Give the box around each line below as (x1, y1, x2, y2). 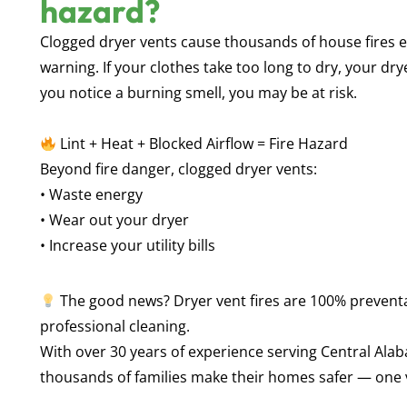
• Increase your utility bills (40, 235, 215, 256)
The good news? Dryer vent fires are (56, 291, 311, 312)
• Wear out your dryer (40, 210, 189, 231)
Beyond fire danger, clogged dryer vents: (40, 159, 317, 180)
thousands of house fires (224, 32, 395, 53)
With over (40, 342, 110, 362)
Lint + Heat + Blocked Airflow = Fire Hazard (60, 134, 349, 154)
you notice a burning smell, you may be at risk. (40, 83, 357, 104)
